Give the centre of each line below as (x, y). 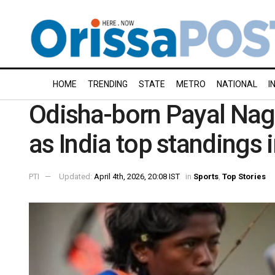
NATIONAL (237, 84)
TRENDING (108, 84)
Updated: (76, 176)
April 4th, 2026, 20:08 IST (137, 176)
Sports (206, 176)
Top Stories (244, 176)
